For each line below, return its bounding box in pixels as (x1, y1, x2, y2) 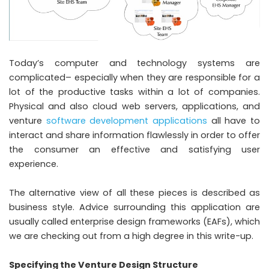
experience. (9, 157, 58, 170)
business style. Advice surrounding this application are (9, 201, 260, 213)
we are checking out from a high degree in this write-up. (9, 229, 253, 242)
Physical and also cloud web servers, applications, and (9, 100, 260, 112)
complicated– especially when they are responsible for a (9, 71, 260, 83)
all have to (207, 114, 261, 127)
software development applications (46, 114, 208, 127)
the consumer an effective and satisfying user (9, 143, 260, 156)
